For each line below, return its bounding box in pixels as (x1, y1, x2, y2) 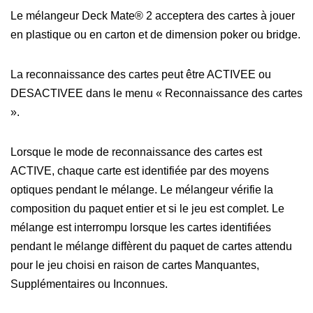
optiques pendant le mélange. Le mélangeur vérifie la (10, 183, 273, 196)
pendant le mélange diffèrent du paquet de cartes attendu (10, 240, 292, 252)
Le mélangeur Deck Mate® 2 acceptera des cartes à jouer (10, 9, 295, 22)
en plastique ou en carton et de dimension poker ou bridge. (10, 28, 300, 41)
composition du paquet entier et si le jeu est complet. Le (10, 202, 284, 214)
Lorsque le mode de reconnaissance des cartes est (10, 145, 262, 158)
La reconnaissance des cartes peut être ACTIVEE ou (10, 68, 271, 80)
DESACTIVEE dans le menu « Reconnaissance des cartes (10, 87, 303, 99)
